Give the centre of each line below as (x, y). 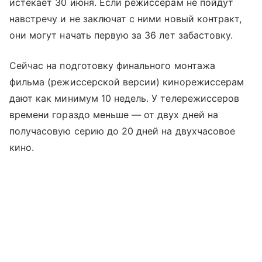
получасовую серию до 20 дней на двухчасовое (123, 131)
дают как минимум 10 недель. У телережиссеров (125, 98)
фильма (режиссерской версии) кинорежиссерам (127, 82)
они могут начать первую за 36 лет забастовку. (121, 35)
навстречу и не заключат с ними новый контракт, (126, 18)
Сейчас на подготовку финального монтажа (112, 65)
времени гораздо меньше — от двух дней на (114, 114)
